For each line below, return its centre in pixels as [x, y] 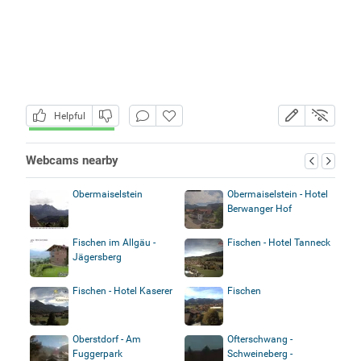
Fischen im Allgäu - [114, 242]
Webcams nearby [72, 160]
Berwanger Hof [259, 208]
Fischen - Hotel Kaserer [122, 290]
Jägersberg [97, 257]
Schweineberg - [260, 353]
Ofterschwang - [260, 339]
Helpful [67, 116]
